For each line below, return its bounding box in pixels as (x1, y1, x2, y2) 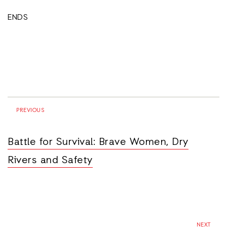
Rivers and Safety (8, 154, 93, 168)
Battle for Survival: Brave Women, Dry (8, 136, 188, 149)
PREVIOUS (14, 107, 45, 115)
